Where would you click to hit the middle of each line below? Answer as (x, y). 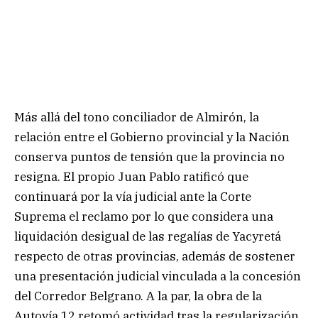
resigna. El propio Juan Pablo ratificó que (131, 176)
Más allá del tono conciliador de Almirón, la (137, 117)
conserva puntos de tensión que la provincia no (149, 157)
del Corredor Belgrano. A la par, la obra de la (138, 296)
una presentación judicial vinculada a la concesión (158, 276)
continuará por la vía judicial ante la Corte (133, 196)
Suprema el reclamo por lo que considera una (144, 216)
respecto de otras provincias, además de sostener (155, 256)
